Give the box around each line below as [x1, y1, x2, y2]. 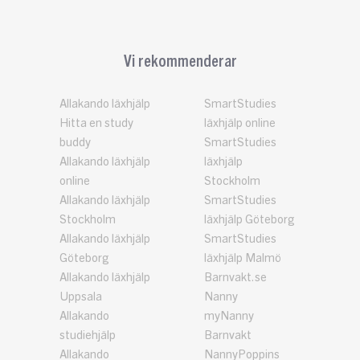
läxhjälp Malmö [204, 252, 281, 264]
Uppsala [59, 290, 102, 303]
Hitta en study [59, 117, 133, 129]
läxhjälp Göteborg [204, 213, 295, 226]
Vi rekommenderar [123, 49, 237, 70]
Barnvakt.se [204, 271, 267, 284]
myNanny [204, 309, 254, 322]
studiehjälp [59, 329, 116, 342]
